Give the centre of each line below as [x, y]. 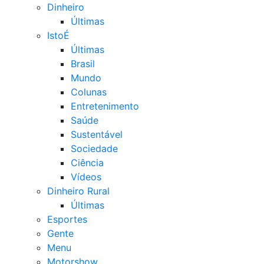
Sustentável [97, 134]
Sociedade [94, 148]
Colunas [89, 92]
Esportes [67, 219]
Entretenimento [105, 106]
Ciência [87, 163]
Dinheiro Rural [78, 191]
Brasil [83, 64]
